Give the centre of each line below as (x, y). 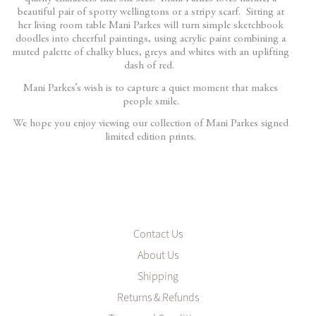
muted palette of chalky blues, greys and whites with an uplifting (151, 53)
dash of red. (151, 66)
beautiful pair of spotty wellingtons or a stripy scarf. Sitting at (151, 13)
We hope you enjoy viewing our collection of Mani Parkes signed (151, 124)
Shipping (158, 276)
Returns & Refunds (158, 297)
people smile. (151, 102)
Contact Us (158, 234)
